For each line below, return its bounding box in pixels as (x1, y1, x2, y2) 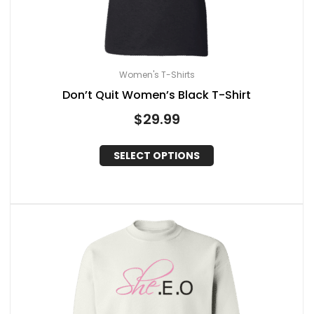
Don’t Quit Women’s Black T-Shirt (62, 86, 251, 103)
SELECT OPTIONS (114, 149, 200, 163)
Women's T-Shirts (118, 68, 195, 81)
